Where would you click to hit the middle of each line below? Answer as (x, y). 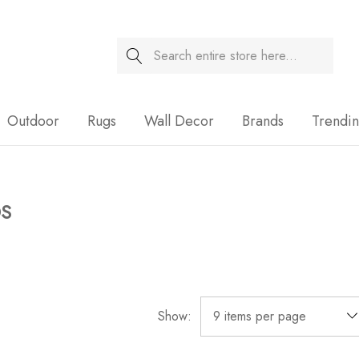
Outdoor (33, 121)
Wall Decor (179, 121)
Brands (263, 121)
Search (135, 48)
